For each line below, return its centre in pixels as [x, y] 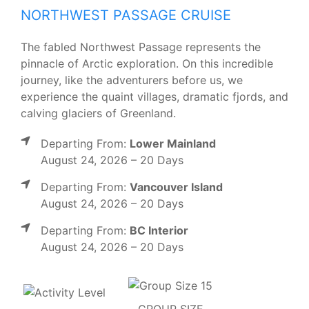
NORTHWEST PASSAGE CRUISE [126, 15]
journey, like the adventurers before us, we [132, 80]
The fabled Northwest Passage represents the [141, 47]
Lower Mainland [173, 143]
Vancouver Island [176, 187]
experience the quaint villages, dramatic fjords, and [154, 97]
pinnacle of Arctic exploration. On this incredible [147, 63]
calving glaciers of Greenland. [98, 113]
